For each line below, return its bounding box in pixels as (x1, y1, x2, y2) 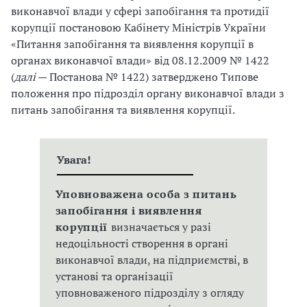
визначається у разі (110, 219, 211, 234)
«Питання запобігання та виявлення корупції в (11, 36, 254, 51)
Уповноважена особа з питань (55, 186, 237, 201)
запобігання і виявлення (55, 203, 202, 218)
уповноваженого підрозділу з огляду (55, 285, 244, 300)
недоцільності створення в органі (55, 236, 228, 251)
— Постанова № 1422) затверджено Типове (36, 69, 258, 84)
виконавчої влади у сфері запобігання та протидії (11, 3, 269, 19)
